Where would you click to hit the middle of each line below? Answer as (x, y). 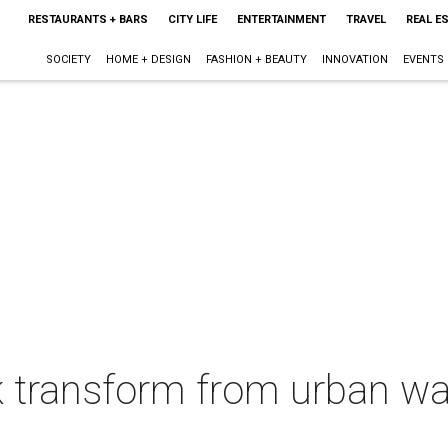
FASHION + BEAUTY (256, 59)
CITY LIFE (192, 19)
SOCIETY (68, 59)
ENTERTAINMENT (281, 19)
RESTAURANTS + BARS (87, 19)
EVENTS (423, 59)
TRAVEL (365, 19)
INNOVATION (354, 59)
